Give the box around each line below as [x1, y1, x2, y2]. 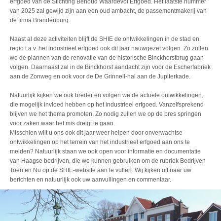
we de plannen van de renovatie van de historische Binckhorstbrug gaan [10, 54, 204, 62]
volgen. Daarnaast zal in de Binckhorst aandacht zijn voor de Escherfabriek [10, 64, 211, 71]
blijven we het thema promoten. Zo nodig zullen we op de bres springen [10, 110, 201, 118]
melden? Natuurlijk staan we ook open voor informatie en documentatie [10, 148, 201, 155]
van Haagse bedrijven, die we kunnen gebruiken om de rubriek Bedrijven [10, 157, 206, 165]
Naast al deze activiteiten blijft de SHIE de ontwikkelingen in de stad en [10, 36, 199, 43]
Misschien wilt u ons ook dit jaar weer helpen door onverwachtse [10, 129, 183, 137]
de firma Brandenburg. [10, 17, 70, 24]
